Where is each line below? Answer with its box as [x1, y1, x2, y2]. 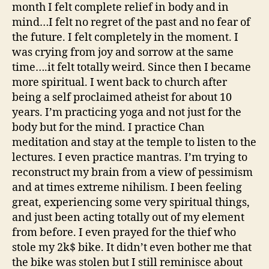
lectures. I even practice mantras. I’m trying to [12, 151, 247, 165]
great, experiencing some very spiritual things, [12, 196, 250, 210]
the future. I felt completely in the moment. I [12, 31, 238, 45]
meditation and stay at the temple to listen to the [12, 136, 256, 150]
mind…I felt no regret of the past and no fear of [12, 16, 250, 30]
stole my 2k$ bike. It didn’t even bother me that [12, 241, 252, 255]
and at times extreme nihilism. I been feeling [12, 181, 242, 195]
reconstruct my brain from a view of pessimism [12, 166, 253, 180]
